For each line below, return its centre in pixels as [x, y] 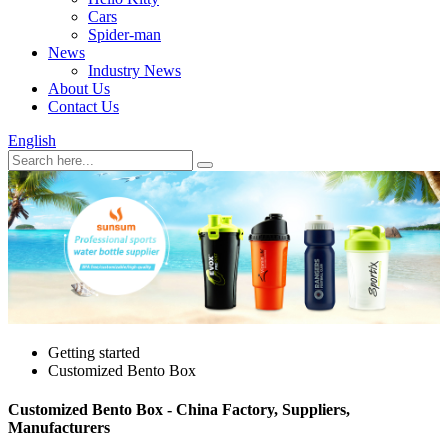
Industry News [134, 70]
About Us [79, 88]
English [32, 140]
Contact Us [83, 106]
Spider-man [124, 34]
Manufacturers [59, 428]
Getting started [94, 352]
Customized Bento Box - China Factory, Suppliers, [179, 410]
